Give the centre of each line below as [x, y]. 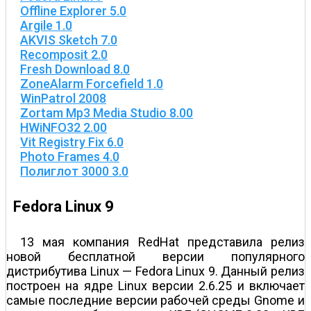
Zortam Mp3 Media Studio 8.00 [107, 112]
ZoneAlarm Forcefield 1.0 [92, 83]
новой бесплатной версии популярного [155, 257]
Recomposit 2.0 [64, 54]
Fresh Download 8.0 [75, 69]
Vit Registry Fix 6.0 [72, 142]
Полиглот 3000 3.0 [74, 171]
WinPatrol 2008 [63, 98]
